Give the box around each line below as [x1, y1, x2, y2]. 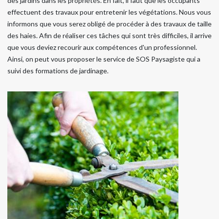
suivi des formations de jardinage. [7, 66, 109, 75]
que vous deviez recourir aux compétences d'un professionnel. [7, 43, 197, 51]
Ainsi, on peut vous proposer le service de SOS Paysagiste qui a [7, 54, 200, 63]
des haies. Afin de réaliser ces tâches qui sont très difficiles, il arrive [7, 31, 212, 40]
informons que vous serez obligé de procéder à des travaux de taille [7, 19, 212, 28]
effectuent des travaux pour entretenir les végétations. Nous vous [7, 7, 211, 16]
